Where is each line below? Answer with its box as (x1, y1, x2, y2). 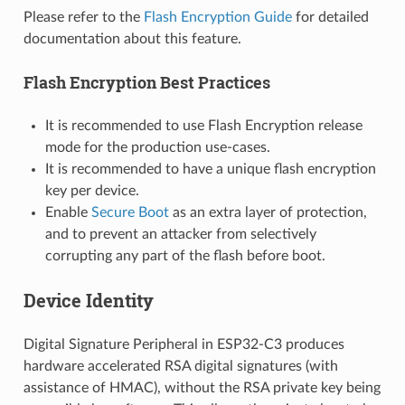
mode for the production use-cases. (44, 139, 270, 155)
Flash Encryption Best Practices (23, 71, 270, 93)
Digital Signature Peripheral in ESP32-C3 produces (23, 336, 344, 352)
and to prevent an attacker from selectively (44, 226, 316, 241)
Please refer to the (23, 9, 144, 24)
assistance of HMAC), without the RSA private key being (23, 380, 381, 395)
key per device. (44, 183, 139, 198)
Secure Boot (90, 204, 169, 220)
